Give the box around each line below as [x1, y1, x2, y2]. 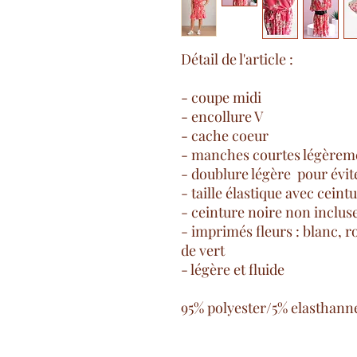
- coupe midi [181, 88, 261, 107]
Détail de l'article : [181, 49, 293, 69]
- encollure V [181, 107, 263, 126]
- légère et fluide [181, 260, 284, 279]
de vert [181, 241, 225, 260]
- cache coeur [181, 126, 269, 145]
